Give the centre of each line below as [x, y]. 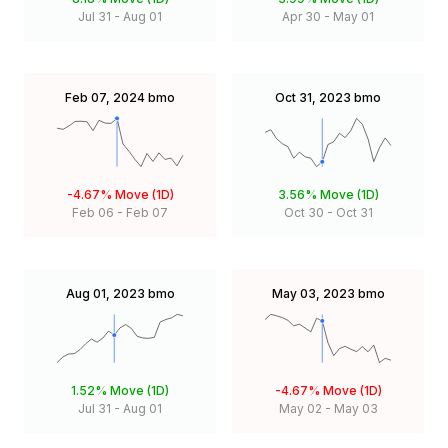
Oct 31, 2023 [313, 97]
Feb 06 [93, 212]
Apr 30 [301, 16]
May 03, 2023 [313, 293]
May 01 [353, 16]
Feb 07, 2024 [105, 97]
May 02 [300, 409]
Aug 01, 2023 [105, 293]
